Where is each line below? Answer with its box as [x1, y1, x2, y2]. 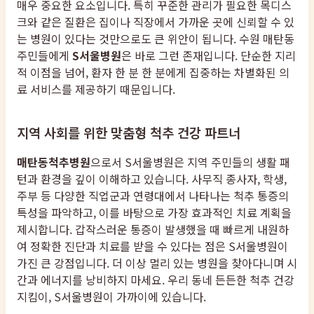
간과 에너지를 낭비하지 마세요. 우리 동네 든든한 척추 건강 [17, 271, 294, 289]
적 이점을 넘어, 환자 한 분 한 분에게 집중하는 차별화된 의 [17, 64, 289, 81]
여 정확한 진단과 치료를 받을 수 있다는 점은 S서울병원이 [17, 238, 288, 255]
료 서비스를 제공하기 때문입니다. [17, 81, 175, 98]
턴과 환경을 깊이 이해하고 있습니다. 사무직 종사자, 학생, [17, 170, 287, 188]
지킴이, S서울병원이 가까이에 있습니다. [17, 288, 206, 306]
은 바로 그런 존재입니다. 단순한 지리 [121, 47, 296, 64]
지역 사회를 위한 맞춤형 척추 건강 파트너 [17, 122, 240, 142]
